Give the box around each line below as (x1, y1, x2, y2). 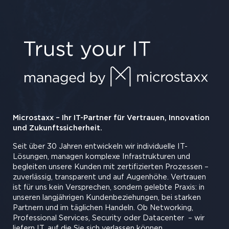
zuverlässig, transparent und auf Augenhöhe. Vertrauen (13, 173, 206, 181)
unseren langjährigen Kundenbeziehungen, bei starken (13, 194, 201, 202)
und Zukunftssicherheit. (13, 124, 102, 132)
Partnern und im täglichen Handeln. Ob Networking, (13, 204, 193, 212)
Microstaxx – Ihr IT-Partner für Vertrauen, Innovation (13, 114, 210, 122)
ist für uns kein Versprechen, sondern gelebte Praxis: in (13, 184, 204, 192)
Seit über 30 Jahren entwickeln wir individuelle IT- (13, 143, 188, 151)
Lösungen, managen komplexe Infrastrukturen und (13, 153, 190, 161)
